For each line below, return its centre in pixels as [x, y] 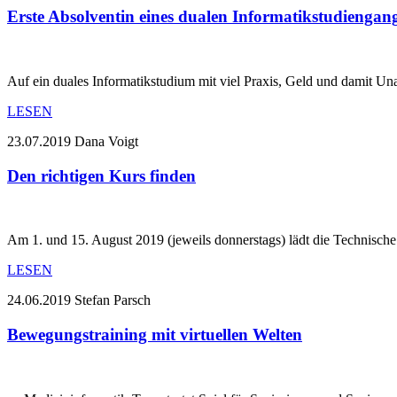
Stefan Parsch [113, 300]
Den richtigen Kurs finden [101, 175]
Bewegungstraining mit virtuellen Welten [155, 334]
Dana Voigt [106, 141]
